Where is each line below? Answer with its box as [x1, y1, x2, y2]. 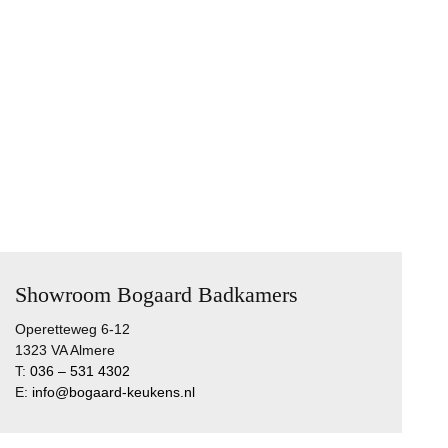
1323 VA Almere [14, 342, 115, 359]
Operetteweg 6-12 [14, 321, 130, 338]
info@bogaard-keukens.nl [31, 384, 195, 401]
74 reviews [336, 232, 405, 248]
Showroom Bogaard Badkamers [14, 282, 298, 307]
